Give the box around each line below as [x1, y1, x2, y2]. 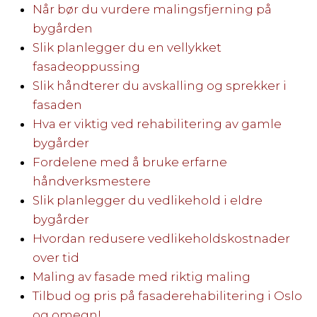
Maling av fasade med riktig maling [32, 269, 250, 284]
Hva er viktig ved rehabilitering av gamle [32, 116, 282, 131]
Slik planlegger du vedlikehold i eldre [32, 192, 263, 207]
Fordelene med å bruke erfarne [32, 154, 227, 169]
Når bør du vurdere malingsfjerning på [32, 1, 272, 16]
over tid [32, 250, 79, 265]
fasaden [32, 97, 82, 112]
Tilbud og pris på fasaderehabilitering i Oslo [32, 288, 302, 303]
